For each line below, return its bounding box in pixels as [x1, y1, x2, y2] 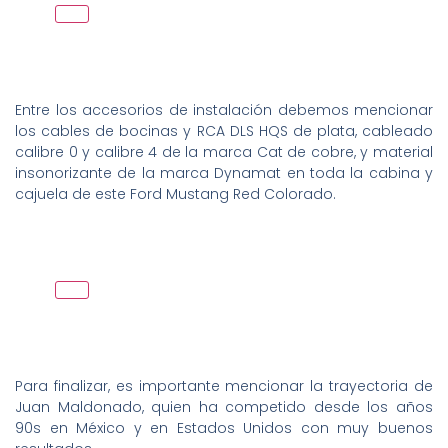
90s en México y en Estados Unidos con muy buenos [15, 417, 433, 438]
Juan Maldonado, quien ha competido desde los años [15, 396, 433, 417]
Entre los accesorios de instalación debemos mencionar [15, 99, 433, 120]
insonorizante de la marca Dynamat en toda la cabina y [15, 162, 433, 183]
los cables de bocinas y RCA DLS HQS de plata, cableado [15, 120, 433, 141]
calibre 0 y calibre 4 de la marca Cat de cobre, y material [15, 141, 433, 162]
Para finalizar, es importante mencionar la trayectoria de [15, 375, 433, 396]
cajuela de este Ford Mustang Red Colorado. [15, 183, 336, 204]
